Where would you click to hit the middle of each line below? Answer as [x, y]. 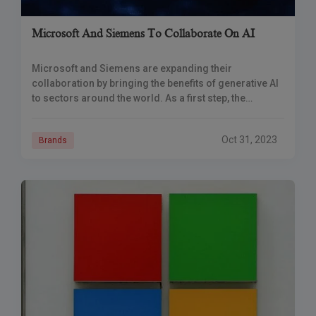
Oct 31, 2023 [249, 140]
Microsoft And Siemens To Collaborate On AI [143, 34]
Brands [53, 140]
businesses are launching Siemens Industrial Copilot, [155, 113]
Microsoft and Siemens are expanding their [132, 68]
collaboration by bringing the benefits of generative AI [155, 83]
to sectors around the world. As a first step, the [139, 98]
